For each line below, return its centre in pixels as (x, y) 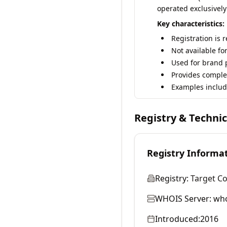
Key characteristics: (191, 24)
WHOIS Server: (183, 199)
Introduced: (178, 219)
